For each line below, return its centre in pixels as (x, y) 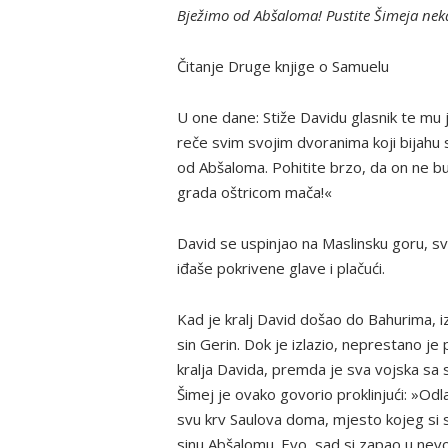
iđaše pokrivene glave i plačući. (281, 267)
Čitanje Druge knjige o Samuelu (283, 65)
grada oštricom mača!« (254, 191)
